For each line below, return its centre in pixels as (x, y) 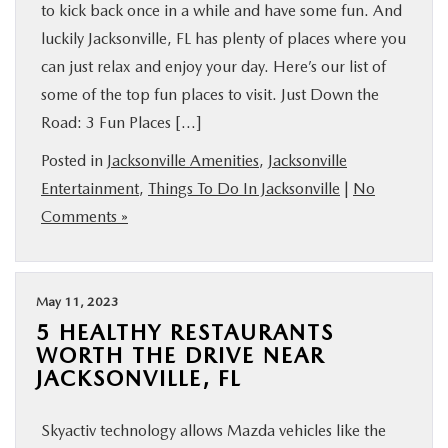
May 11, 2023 (77, 301)
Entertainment (90, 188)
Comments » (84, 216)
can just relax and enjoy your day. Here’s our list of (213, 66)
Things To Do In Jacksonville (244, 188)
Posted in (74, 160)
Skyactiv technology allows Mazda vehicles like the (213, 430)
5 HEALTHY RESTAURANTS (185, 332)
